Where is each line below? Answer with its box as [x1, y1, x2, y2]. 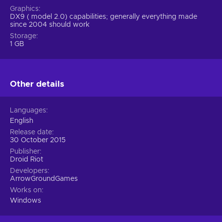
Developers [10, 167, 48, 174]
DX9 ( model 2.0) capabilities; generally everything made [10, 13, 197, 20]
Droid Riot [10, 156, 43, 163]
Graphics [10, 5, 39, 12]
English [10, 117, 33, 124]
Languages [10, 107, 46, 114]
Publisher [10, 148, 40, 155]
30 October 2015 [10, 136, 65, 144]
